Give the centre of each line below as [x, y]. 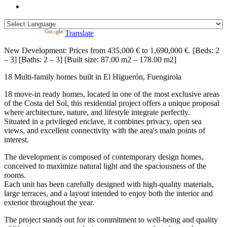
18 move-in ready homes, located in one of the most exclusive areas [112, 94]
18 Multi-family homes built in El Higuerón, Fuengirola [93, 77]
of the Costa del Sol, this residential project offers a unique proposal [112, 103]
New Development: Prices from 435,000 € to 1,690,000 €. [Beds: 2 [112, 51]
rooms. [15, 175]
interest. [16, 140]
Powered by [24, 33]
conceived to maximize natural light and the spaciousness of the [105, 166]
